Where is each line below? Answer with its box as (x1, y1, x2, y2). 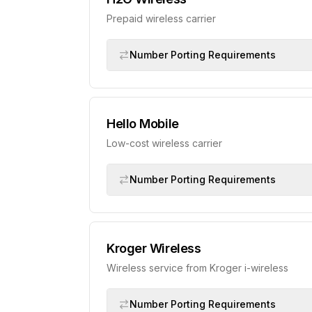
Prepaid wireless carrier (107, 13, 216, 24)
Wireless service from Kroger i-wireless (107, 262, 288, 274)
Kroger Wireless (107, 241, 201, 256)
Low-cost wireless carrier (107, 137, 222, 149)
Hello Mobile (107, 116, 179, 131)
